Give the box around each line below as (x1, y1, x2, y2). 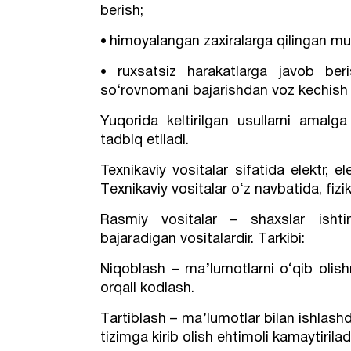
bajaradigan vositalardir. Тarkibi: (100, 233, 306, 246)
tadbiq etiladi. (100, 134, 190, 147)
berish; (100, 5, 144, 18)
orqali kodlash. (100, 282, 195, 295)
